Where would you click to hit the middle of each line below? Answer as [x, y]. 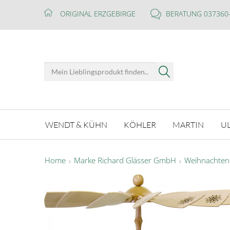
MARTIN [188, 124]
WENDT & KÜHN [76, 124]
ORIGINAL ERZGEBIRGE [98, 14]
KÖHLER [140, 124]
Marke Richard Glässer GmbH [125, 160]
